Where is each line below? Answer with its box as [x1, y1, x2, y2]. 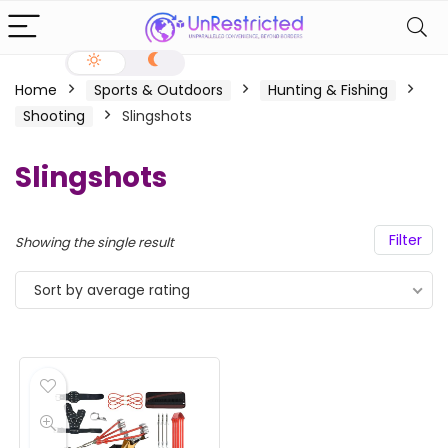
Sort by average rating [34, 280, 190, 300]
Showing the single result [15, 233, 174, 252]
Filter [385, 230, 422, 250]
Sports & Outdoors [94, 80, 223, 100]
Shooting [23, 106, 85, 126]
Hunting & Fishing [268, 80, 388, 100]
